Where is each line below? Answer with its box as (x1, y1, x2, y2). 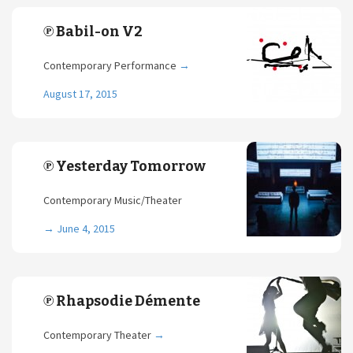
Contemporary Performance (43, 58, 179, 72)
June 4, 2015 (57, 221, 115, 236)
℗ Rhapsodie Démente (43, 292, 200, 310)
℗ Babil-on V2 (43, 23, 143, 40)
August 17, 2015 (43, 87, 117, 101)
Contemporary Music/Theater (43, 193, 182, 207)
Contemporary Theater (43, 328, 154, 342)
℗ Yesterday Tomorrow (43, 158, 206, 175)
